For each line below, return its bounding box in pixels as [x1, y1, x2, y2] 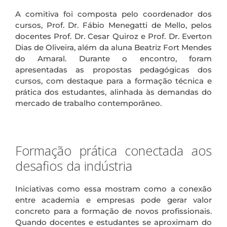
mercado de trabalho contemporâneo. [15, 98, 162, 108]
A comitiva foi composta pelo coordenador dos [15, 9, 212, 19]
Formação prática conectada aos [15, 141, 212, 159]
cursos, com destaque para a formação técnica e [15, 75, 212, 86]
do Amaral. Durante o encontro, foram [15, 53, 212, 63]
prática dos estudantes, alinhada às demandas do [15, 87, 212, 97]
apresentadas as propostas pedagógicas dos [15, 64, 212, 74]
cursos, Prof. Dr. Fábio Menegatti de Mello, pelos [15, 20, 212, 30]
